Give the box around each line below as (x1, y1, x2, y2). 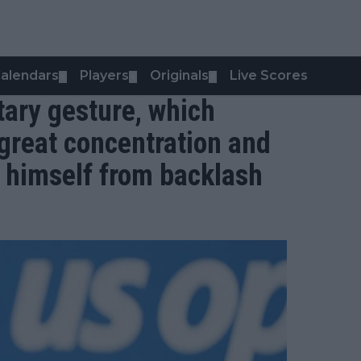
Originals (150, 68, 209, 83)
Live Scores (230, 68, 308, 83)
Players (80, 68, 129, 83)
